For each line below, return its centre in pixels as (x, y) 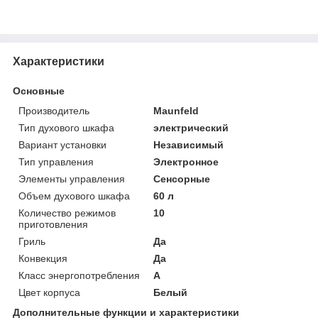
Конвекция (43, 258)
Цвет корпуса (49, 292)
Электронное (186, 161)
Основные (39, 91)
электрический (191, 127)
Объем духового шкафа (74, 196)
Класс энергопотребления (79, 275)
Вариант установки (62, 144)
